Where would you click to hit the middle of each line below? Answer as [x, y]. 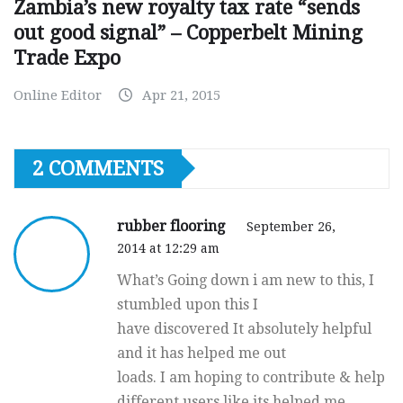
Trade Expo [67, 58]
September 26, [291, 226]
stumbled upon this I [188, 304]
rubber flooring [173, 226]
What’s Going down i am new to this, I [246, 280]
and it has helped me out [201, 353]
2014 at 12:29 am [168, 248]
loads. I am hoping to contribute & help [251, 377]
